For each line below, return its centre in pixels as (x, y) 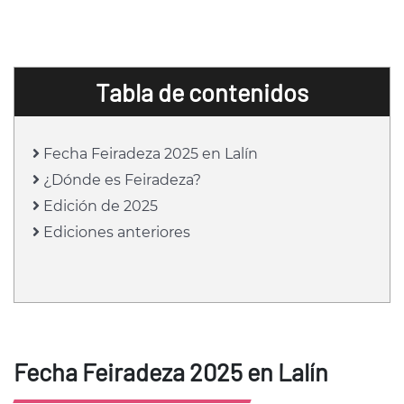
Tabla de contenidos (202, 92)
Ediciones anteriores (115, 232)
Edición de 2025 (99, 206)
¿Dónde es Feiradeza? (120, 179)
